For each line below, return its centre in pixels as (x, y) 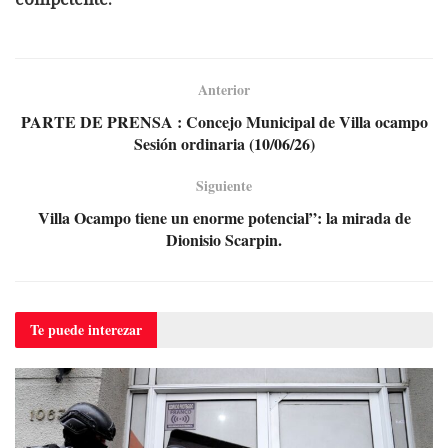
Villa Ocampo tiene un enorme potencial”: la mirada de (224, 218)
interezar (115, 330)
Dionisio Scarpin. (224, 240)
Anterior (224, 90)
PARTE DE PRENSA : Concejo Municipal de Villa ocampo (224, 122)
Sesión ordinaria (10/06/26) (224, 144)
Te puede (59, 330)
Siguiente (224, 186)
